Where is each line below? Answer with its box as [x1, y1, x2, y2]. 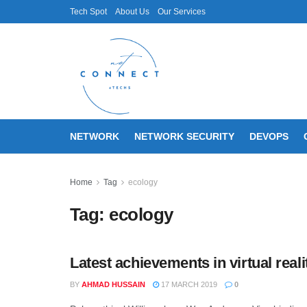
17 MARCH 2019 [159, 280, 217, 288]
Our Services [158, 7, 206, 16]
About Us [115, 7, 149, 16]
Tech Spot [70, 7, 107, 16]
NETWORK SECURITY [134, 131, 234, 142]
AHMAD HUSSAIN [82, 280, 145, 288]
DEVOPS [249, 131, 288, 142]
